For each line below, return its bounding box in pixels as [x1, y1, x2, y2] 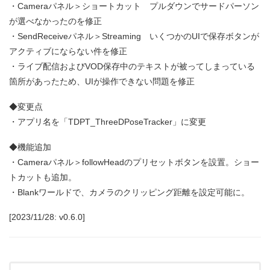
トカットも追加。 [9, 172, 77, 182]
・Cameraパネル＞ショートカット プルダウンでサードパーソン [9, 1, 259, 11]
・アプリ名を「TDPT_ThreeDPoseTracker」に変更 [9, 116, 206, 127]
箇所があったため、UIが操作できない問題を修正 [9, 77, 195, 87]
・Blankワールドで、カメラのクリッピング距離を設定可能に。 [9, 187, 250, 197]
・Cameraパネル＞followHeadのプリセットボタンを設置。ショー [9, 157, 259, 167]
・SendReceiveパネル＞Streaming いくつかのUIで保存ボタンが [9, 31, 259, 42]
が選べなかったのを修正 [9, 16, 102, 27]
